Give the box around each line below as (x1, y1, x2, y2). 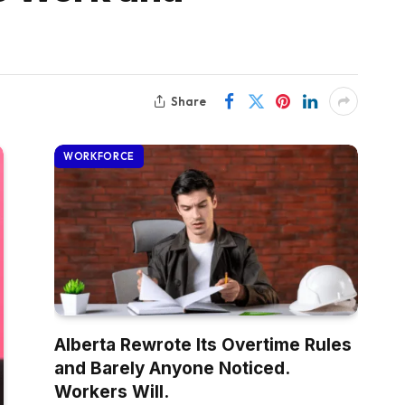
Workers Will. (54, 381, 169, 402)
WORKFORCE (63, 150, 135, 163)
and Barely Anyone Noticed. (54, 358, 289, 379)
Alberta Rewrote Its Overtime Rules (54, 334, 352, 355)
